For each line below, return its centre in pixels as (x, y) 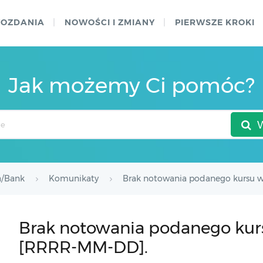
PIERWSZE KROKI (215, 22)
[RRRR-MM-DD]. (83, 247)
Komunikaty (74, 178)
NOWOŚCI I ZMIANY (110, 22)
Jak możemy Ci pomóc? (131, 85)
